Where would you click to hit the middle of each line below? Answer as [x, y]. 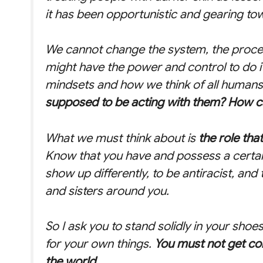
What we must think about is [122, 138]
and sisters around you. [107, 190]
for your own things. [100, 244]
